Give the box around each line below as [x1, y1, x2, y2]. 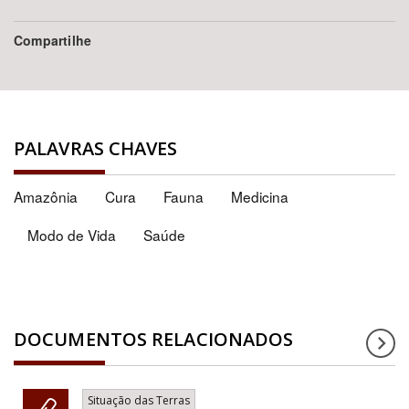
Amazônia [14, 186, 78, 206]
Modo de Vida [27, 225, 116, 245]
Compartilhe [14, 31, 92, 49]
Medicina [231, 186, 288, 206]
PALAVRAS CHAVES [14, 136, 178, 161]
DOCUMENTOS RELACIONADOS [14, 327, 294, 351]
